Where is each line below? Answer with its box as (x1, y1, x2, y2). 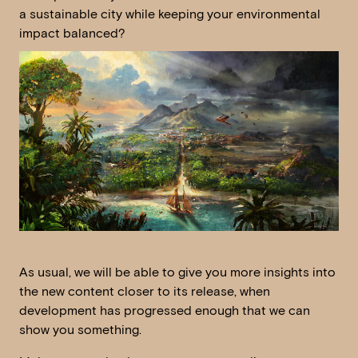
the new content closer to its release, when (19, 284, 270, 300)
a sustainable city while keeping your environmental (19, 6, 320, 22)
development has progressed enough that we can (19, 303, 310, 319)
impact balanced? (19, 26, 125, 42)
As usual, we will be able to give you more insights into (19, 265, 336, 280)
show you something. (19, 322, 141, 338)
